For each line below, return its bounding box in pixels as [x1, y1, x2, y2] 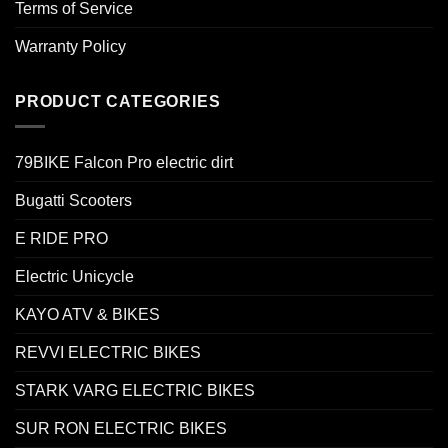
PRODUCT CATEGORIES [15, 93, 221, 111]
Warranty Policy [15, 38, 126, 56]
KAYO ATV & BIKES [15, 305, 160, 323]
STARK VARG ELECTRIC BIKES [15, 381, 255, 399]
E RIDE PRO [15, 229, 108, 247]
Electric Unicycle [15, 267, 134, 285]
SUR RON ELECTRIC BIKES [15, 419, 227, 437]
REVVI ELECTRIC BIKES [15, 343, 201, 361]
